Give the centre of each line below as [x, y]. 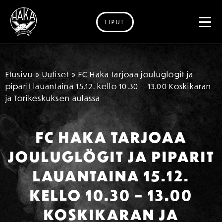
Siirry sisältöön [39, 32]
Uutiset [55, 74]
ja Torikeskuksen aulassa [53, 98]
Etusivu [19, 74]
